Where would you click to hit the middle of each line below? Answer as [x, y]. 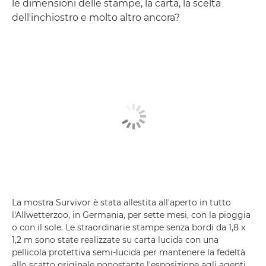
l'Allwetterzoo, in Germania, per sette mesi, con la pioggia [131, 215]
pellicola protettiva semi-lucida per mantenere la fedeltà [129, 252]
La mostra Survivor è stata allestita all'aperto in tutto [121, 202]
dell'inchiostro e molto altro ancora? [96, 17]
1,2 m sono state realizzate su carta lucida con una [115, 240]
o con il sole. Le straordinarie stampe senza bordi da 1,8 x [129, 227]
